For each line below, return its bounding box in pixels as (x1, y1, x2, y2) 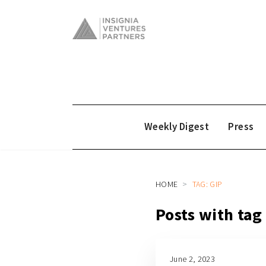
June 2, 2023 (170, 254, 215, 265)
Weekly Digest (144, 120, 210, 133)
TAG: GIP (192, 179, 223, 190)
